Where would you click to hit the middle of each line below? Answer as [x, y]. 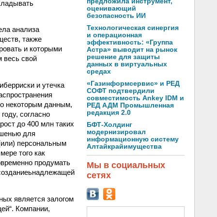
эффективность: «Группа [130, 42]
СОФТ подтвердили [121, 91]
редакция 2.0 [109, 113]
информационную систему [133, 139]
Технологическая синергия [133, 28]
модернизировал [116, 132]
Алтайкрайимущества [124, 147]
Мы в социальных [126, 165]
